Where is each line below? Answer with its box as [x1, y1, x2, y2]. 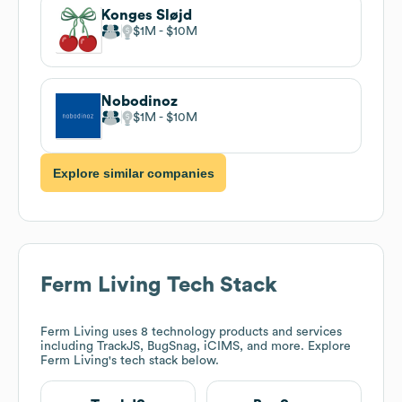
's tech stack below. [109, 354, 219, 368]
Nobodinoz [100, 93, 178, 109]
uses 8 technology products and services [109, 326, 342, 339]
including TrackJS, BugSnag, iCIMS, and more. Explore [40, 340, 351, 354]
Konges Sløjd [100, 7, 192, 22]
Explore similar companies [52, 165, 214, 180]
